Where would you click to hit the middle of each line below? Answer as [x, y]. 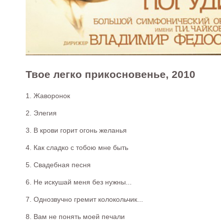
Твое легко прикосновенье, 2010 [110, 74]
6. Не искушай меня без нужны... [79, 182]
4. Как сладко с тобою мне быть [77, 147]
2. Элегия [41, 113]
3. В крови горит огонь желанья [76, 130]
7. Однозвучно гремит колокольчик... [84, 199]
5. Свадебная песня [58, 165]
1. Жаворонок [48, 95]
